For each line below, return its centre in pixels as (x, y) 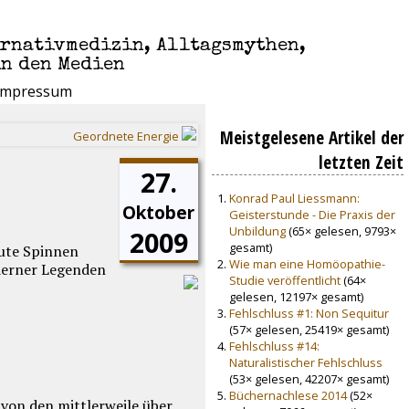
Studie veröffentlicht (284, 280)
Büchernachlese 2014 (288, 395)
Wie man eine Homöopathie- (307, 263)
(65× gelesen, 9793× (341, 231)
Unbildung (257, 231)
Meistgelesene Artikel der (311, 137)
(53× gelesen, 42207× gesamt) (309, 378)
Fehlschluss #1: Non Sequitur (309, 313)
